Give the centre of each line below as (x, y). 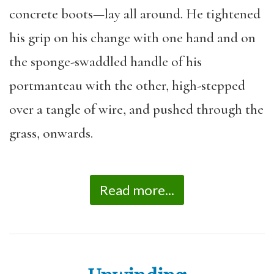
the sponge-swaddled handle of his (106, 62)
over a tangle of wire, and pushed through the (136, 109)
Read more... (137, 190)
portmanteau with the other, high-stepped (127, 86)
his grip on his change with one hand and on (132, 38)
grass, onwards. (51, 133)
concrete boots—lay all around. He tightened (135, 14)
